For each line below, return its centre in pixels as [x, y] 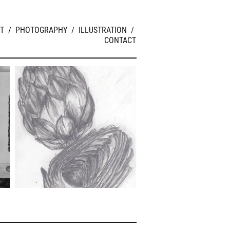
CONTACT [120, 40]
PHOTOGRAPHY [41, 30]
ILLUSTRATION [103, 30]
